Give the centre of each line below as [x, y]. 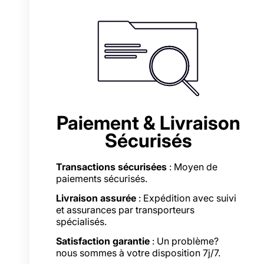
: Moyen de [192, 166]
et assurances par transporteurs [125, 209]
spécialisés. [81, 221]
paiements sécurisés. [102, 178]
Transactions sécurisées [111, 166]
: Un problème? [184, 241]
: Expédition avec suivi [186, 198]
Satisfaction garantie [103, 241]
